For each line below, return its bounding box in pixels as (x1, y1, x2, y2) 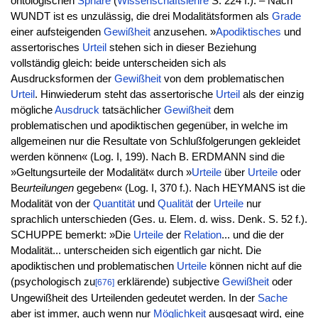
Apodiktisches (215, 26, 281, 38)
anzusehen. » (150, 26, 216, 38)
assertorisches (10, 42, 82, 54)
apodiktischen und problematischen (10, 261, 177, 273)
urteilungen (23, 182, 74, 194)
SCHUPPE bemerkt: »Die (10, 229, 133, 241)
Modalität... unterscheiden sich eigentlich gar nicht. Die (10, 245, 261, 257)
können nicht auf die (206, 261, 302, 273)
